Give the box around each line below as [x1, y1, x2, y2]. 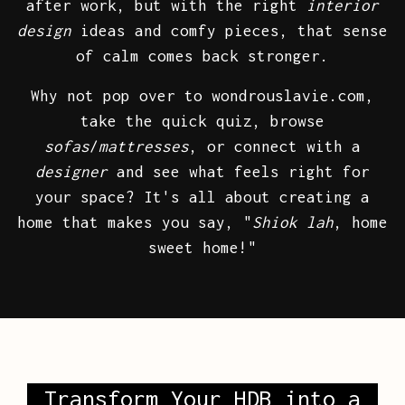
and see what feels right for [108, 163, 370, 182]
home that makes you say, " [17, 213, 252, 232]
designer [35, 163, 108, 182]
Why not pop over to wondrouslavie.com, [31, 87, 374, 106]
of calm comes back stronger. [76, 47, 329, 66]
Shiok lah [252, 213, 334, 232]
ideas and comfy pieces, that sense [71, 22, 388, 41]
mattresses [99, 137, 189, 156]
